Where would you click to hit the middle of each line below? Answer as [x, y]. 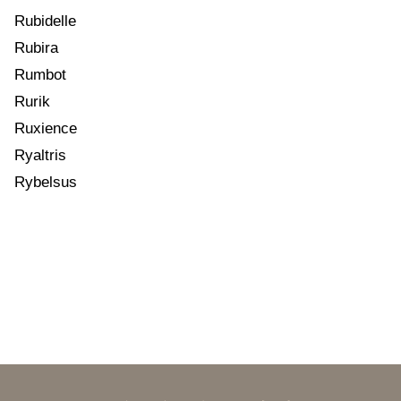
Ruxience [46, 128]
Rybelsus [46, 182]
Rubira [36, 47]
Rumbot [40, 74]
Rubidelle [45, 21]
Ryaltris [40, 155]
